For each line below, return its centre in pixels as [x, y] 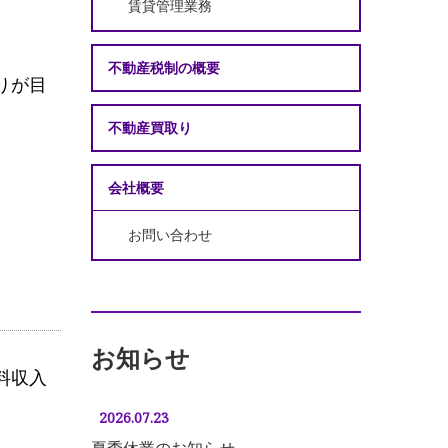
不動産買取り [150, 127]
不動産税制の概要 [164, 67]
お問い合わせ [170, 234]
